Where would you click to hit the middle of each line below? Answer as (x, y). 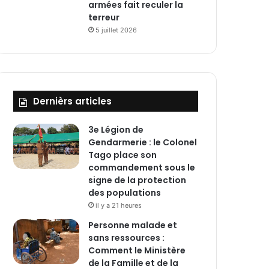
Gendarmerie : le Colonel (143, 142)
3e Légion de (116, 129)
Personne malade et (133, 225)
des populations (125, 192)
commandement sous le (142, 167)
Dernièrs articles (72, 101)
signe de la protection (137, 180)
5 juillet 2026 (116, 30)
